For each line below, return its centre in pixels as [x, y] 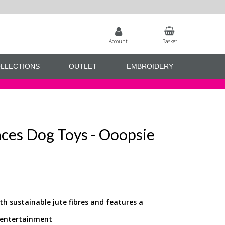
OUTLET [83, 67]
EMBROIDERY [150, 67]
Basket [170, 41]
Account [119, 41]
